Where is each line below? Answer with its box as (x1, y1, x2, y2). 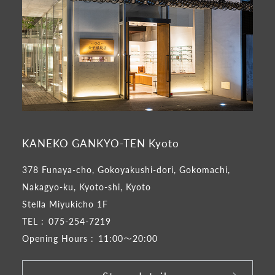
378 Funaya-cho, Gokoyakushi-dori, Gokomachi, (21, 163, 230, 176)
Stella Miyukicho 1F (21, 198, 108, 211)
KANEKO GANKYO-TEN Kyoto (21, 136, 179, 151)
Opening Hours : (21, 232, 94, 245)
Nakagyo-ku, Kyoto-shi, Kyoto (21, 180, 151, 193)
